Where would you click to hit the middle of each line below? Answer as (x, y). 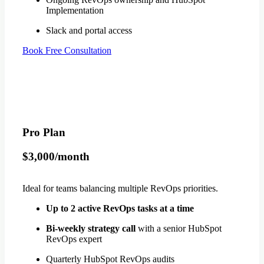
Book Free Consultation (67, 51)
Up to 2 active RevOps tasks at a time (120, 209)
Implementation (75, 11)
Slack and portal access (89, 31)
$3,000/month (56, 156)
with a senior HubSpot (179, 229)
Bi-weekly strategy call (91, 229)
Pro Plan (44, 132)
